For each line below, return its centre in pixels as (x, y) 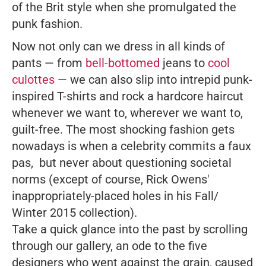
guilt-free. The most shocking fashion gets (123, 129)
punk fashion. (47, 23)
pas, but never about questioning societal (122, 162)
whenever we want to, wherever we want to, (127, 113)
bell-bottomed (123, 63)
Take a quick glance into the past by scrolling (130, 229)
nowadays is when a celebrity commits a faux (132, 146)
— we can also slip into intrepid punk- (153, 79)
